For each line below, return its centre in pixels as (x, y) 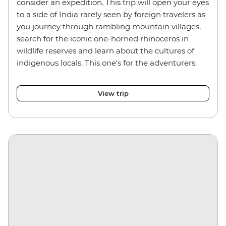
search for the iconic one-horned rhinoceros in (103, 38)
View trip (113, 93)
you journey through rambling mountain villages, (109, 26)
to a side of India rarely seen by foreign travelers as (111, 14)
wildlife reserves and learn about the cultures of (105, 50)
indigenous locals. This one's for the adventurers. (107, 63)
